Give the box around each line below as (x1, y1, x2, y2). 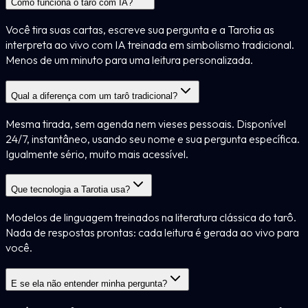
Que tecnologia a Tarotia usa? (11, 184, 130, 195)
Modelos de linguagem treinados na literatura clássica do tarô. (5, 210, 296, 225)
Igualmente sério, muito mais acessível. (5, 146, 188, 161)
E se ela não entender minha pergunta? (11, 278, 167, 289)
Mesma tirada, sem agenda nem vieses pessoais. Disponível (5, 116, 286, 131)
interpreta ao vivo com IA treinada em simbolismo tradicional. (5, 38, 294, 52)
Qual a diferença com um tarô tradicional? (11, 90, 177, 101)
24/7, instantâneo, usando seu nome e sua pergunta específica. (5, 131, 300, 146)
